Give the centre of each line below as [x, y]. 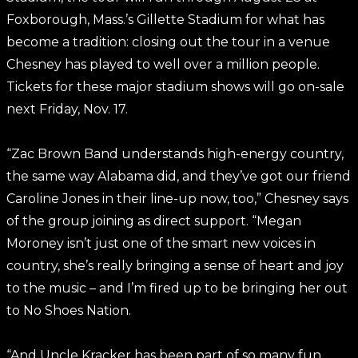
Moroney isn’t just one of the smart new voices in [161, 243]
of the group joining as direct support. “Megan [154, 221]
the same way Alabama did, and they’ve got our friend [179, 176]
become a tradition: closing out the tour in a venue [168, 42]
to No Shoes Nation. [69, 310]
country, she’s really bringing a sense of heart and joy [175, 266]
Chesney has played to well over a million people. [163, 64]
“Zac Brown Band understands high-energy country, [175, 154]
